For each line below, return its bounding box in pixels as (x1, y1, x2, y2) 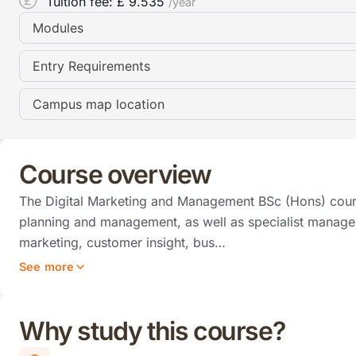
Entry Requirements (33, 57, 150, 74)
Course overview (19, 158, 211, 190)
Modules (33, 19, 83, 36)
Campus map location (33, 95, 164, 112)
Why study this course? (19, 315, 285, 346)
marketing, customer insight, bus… (19, 234, 226, 250)
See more (19, 259, 75, 273)
